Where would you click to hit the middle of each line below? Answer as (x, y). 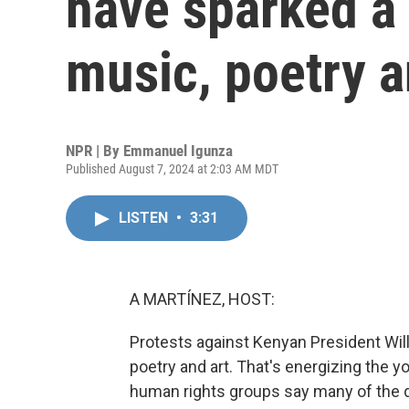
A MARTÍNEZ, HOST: (202, 299)
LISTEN (145, 218)
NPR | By (94, 151)
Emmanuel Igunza (178, 151)
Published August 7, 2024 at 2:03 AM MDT (172, 169)
